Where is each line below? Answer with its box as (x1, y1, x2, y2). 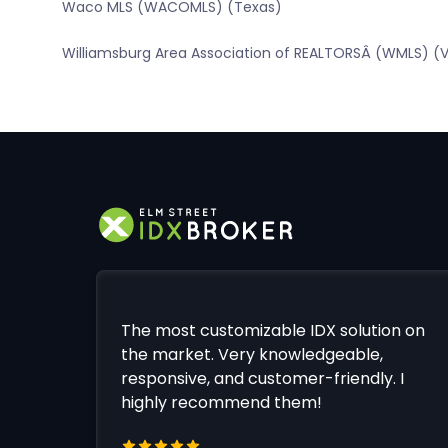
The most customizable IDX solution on (120, 319, 425, 343)
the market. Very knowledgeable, (120, 343, 383, 367)
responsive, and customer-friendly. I (120, 367, 404, 391)
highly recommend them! (120, 391, 322, 415)
